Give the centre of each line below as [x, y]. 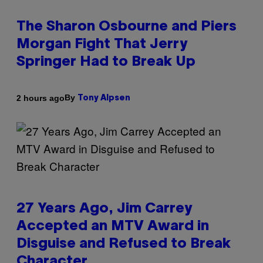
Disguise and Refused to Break [124, 245]
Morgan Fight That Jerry [102, 45]
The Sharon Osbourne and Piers [127, 27]
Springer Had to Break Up [106, 63]
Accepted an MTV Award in [113, 227]
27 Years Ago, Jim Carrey [104, 209]
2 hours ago [41, 98]
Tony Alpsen [104, 99]
